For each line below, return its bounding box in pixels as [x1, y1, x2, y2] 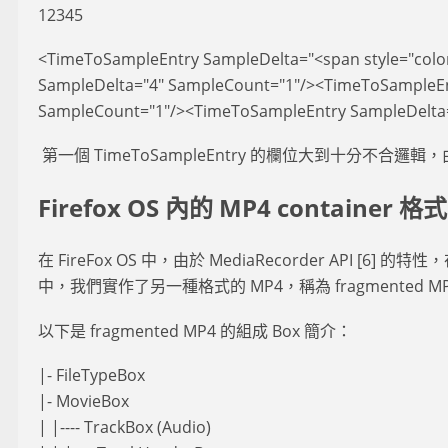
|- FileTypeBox [38, 363, 145, 386]
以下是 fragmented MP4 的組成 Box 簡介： [38, 319, 352, 342]
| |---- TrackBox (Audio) [38, 415, 211, 438]
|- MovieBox [38, 389, 129, 412]
